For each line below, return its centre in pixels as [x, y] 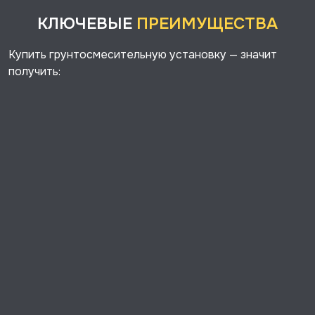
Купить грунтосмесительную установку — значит [143, 54]
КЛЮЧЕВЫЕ [87, 24]
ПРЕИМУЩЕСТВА [207, 24]
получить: [34, 71]
